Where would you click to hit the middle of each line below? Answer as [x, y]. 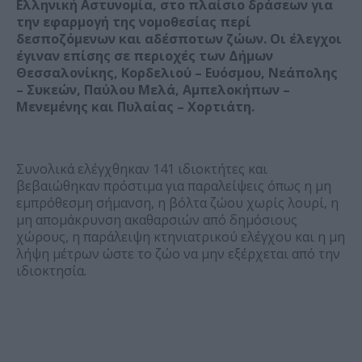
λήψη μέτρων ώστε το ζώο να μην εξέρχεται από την [178, 254]
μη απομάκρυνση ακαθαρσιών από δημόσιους [157, 220]
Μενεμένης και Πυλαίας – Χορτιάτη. [135, 107]
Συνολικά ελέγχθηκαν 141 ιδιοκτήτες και [142, 169]
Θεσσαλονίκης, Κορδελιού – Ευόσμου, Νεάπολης [177, 73]
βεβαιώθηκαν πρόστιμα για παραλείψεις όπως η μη [174, 186]
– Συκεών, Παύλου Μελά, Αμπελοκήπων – [153, 90]
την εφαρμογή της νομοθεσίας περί [134, 22]
